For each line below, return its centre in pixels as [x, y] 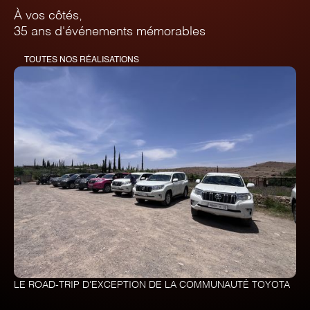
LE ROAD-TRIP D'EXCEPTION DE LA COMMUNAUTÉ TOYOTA [152, 285]
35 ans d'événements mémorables [110, 31]
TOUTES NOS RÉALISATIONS [81, 60]
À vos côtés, [48, 16]
